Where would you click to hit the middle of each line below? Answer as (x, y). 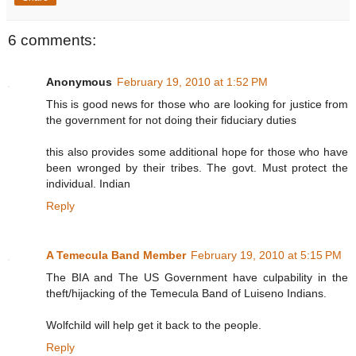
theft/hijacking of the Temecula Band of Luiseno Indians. (186, 293)
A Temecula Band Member (116, 255)
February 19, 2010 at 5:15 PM (266, 255)
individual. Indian (88, 183)
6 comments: (52, 41)
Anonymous (79, 81)
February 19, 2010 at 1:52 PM (192, 81)
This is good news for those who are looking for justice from (197, 104)
